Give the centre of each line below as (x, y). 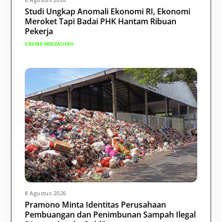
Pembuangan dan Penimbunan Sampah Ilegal (111, 214)
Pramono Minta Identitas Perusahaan (96, 204)
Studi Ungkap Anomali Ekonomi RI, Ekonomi (108, 12)
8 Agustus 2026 (46, 193)
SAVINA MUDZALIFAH (49, 44)
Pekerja (39, 31)
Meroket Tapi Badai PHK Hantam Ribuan (101, 22)
